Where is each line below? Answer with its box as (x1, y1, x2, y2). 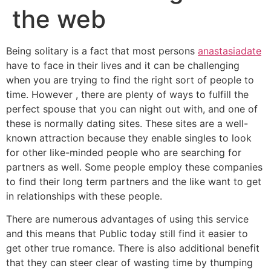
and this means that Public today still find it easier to (6, 227, 248, 240)
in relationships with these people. (6, 189, 162, 202)
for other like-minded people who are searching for (6, 146, 241, 158)
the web (12, 4, 106, 34)
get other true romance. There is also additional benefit (6, 242, 260, 255)
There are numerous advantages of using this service (6, 213, 249, 226)
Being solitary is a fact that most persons (6, 44, 198, 57)
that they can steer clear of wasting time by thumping (6, 256, 253, 269)
